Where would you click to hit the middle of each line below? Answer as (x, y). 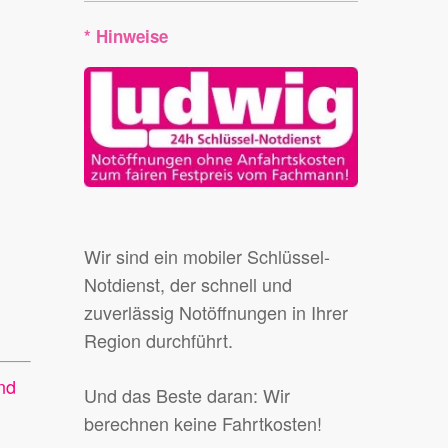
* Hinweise (126, 36)
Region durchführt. (159, 340)
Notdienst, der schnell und (188, 284)
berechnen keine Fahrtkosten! (203, 423)
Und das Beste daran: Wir (187, 395)
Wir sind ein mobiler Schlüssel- (207, 256)
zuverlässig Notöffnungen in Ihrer (216, 312)
